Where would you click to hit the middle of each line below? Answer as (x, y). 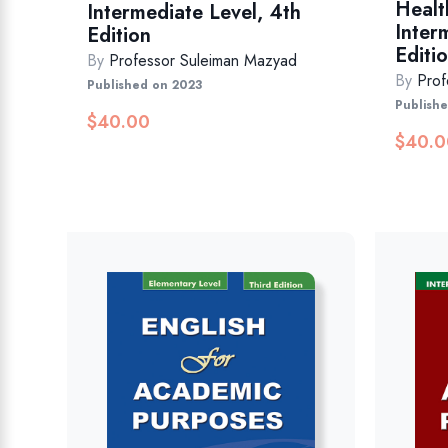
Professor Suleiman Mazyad (203, 61)
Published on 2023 (145, 85)
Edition (119, 36)
